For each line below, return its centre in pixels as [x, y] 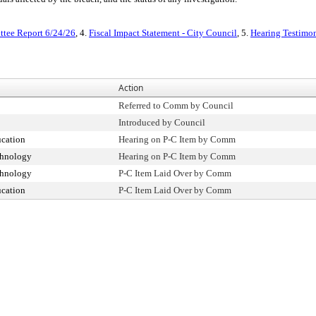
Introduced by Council [162, 122]
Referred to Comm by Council [176, 105]
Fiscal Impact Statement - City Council [163, 33]
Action [131, 88]
